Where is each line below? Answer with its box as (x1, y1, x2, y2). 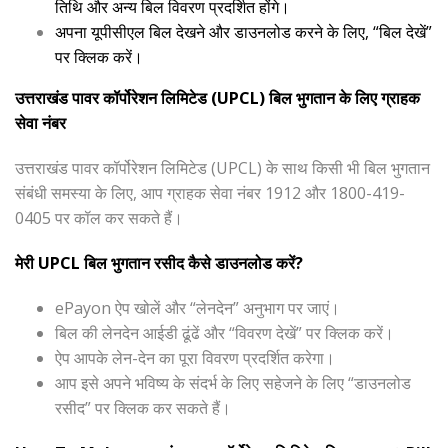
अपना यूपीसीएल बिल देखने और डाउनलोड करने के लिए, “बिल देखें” (55, 21, 432, 44)
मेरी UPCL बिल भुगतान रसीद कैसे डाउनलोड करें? (15, 252, 303, 275)
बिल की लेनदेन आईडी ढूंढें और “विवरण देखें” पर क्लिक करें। (55, 322, 394, 345)
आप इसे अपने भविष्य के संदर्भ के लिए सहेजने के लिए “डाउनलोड (55, 372, 411, 395)
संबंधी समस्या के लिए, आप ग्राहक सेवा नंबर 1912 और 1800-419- (15, 182, 405, 205)
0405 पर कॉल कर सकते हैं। (15, 207, 183, 230)
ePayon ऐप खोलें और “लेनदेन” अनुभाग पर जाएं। (55, 297, 340, 320)
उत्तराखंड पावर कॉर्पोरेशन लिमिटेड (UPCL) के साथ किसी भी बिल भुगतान (15, 157, 430, 180)
